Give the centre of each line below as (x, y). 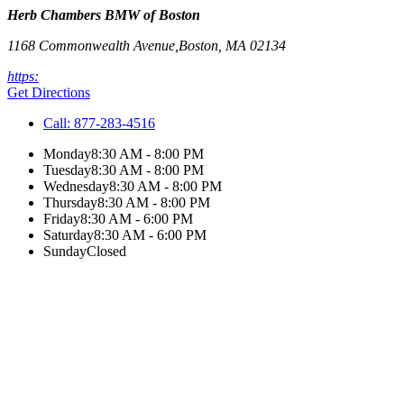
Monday (67, 154)
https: (23, 76)
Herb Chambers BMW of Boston (104, 15)
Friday (62, 219)
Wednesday (76, 186)
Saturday (69, 235)
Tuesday (67, 170)
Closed (106, 251)
